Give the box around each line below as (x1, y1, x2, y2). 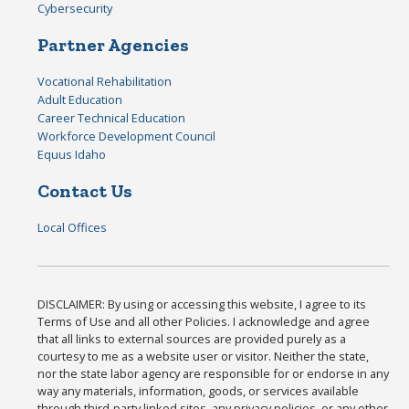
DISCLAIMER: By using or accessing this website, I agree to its (37, 295, 367, 312)
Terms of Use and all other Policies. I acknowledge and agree (37, 312, 371, 330)
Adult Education (37, 90, 123, 108)
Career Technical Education (37, 109, 186, 126)
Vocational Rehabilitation (37, 72, 173, 89)
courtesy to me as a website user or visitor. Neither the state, (37, 347, 370, 364)
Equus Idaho (37, 145, 107, 163)
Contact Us (37, 179, 133, 202)
